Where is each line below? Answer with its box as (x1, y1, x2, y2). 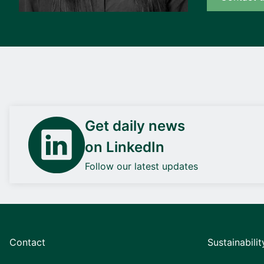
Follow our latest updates (85, 160, 198, 172)
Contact (9, 236, 45, 248)
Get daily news (85, 117, 185, 134)
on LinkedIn (85, 138, 164, 156)
